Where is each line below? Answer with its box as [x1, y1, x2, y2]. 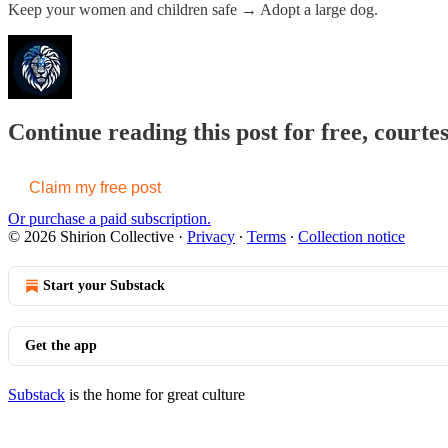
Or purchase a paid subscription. [8, 209, 211, 227]
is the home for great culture [65, 385, 245, 403]
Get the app [25, 337, 97, 353]
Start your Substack [43, 277, 165, 293]
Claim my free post [29, 178, 161, 196]
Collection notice [298, 227, 405, 245]
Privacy [187, 227, 235, 245]
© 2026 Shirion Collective [8, 227, 174, 245]
